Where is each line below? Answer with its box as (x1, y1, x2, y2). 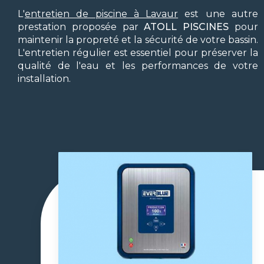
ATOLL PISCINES (144, 21, 229, 32)
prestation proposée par (18, 21, 144, 32)
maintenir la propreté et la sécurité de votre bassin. (18, 34, 258, 45)
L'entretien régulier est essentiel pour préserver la (18, 47, 258, 58)
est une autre (178, 8, 258, 19)
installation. (18, 72, 71, 84)
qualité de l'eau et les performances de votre (18, 60, 258, 71)
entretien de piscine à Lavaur (25, 8, 179, 19)
